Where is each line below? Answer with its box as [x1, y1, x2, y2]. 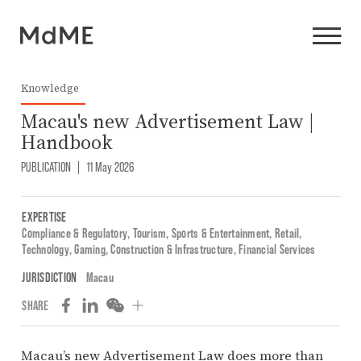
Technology [22, 241, 69, 257]
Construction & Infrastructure [110, 241, 234, 257]
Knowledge [20, 81, 79, 95]
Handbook [20, 129, 113, 156]
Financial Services [239, 241, 316, 257]
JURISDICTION [22, 269, 77, 285]
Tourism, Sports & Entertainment [132, 225, 270, 241]
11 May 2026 [83, 159, 134, 174]
